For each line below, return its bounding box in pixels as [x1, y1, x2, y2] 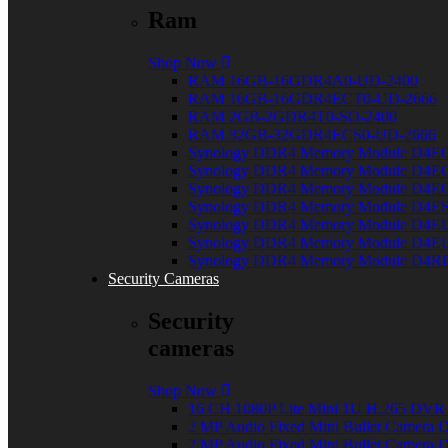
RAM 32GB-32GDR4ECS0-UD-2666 [188, 125, 436, 143]
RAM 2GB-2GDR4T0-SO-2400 [188, 107, 397, 125]
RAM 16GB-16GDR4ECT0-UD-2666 [188, 89, 437, 107]
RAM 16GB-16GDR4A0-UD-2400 [188, 71, 418, 89]
